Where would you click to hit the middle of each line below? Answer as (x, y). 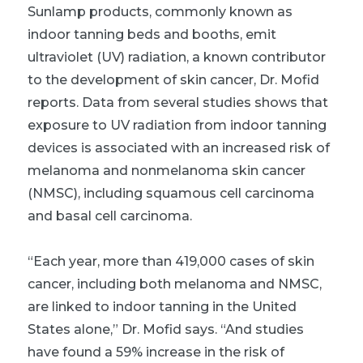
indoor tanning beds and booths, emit (152, 34)
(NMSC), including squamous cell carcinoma (171, 193)
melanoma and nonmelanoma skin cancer (167, 170)
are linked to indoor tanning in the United (162, 306)
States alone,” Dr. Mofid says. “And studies (166, 329)
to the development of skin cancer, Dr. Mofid (173, 79)
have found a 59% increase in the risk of (156, 352)
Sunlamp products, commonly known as (160, 11)
